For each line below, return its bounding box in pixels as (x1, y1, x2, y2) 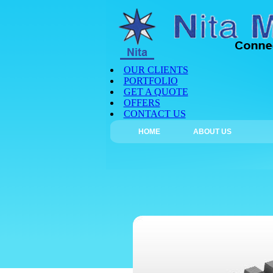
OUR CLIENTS (123, 65, 188, 75)
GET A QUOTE (123, 87, 188, 97)
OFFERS (123, 97, 160, 108)
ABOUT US (193, 127, 232, 136)
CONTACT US (123, 108, 186, 119)
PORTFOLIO (123, 76, 178, 86)
